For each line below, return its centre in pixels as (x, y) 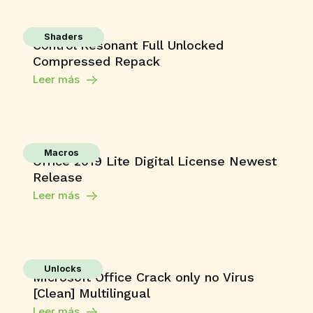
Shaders (63, 37)
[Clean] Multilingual (91, 293)
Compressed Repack (96, 61)
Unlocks (63, 269)
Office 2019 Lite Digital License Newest (154, 161)
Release (57, 177)
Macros (61, 153)
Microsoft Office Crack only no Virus (143, 277)
